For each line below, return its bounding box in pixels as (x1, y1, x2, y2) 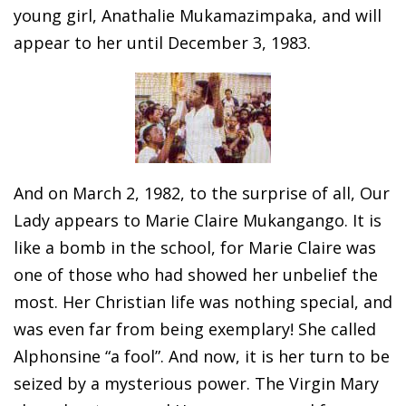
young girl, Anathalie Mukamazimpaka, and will (14, 5, 382, 27)
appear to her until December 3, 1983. (14, 32, 311, 54)
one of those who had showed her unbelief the (14, 264, 378, 286)
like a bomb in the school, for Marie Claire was (14, 237, 376, 259)
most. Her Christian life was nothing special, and (14, 291, 392, 314)
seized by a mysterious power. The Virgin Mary (14, 372, 379, 395)
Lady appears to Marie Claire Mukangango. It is (14, 209, 382, 232)
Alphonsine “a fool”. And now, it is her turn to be (14, 345, 390, 368)
